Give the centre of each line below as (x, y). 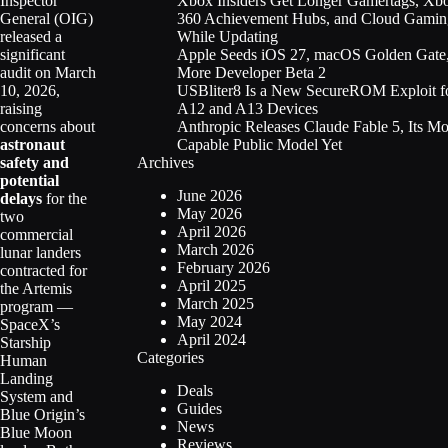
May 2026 (209, 213)
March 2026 (215, 249)
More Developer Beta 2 (251, 72)
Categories (170, 357)
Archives (165, 162)
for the (64, 199)
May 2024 (209, 321)
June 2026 (209, 195)
